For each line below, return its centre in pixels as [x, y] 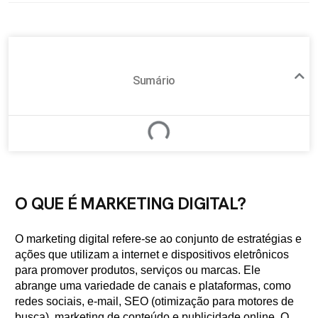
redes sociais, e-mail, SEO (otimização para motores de [154, 301]
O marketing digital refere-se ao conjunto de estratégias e [158, 239]
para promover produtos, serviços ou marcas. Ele [138, 270]
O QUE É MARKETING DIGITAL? [131, 203]
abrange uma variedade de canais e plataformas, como [153, 286]
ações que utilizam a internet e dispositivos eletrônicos [152, 254]
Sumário [154, 81]
